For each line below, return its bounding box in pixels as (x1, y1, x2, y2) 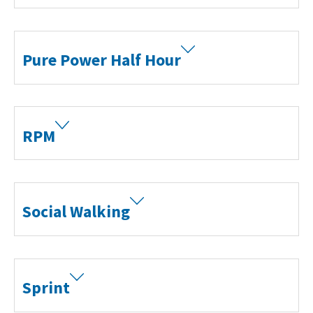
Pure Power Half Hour (22, 50, 182, 71)
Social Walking (22, 201, 131, 222)
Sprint (22, 277, 71, 298)
